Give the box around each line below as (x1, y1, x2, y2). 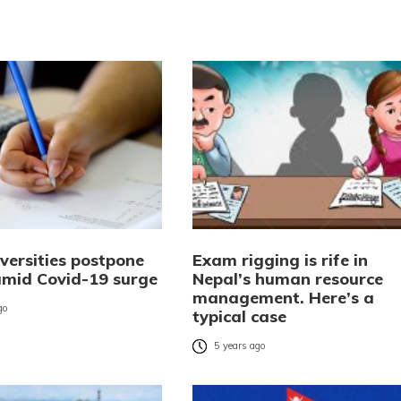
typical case (192, 305, 286, 327)
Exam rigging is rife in (192, 249, 368, 270)
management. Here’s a (192, 286, 374, 308)
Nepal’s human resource (192, 268, 383, 289)
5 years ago (213, 339, 266, 353)
